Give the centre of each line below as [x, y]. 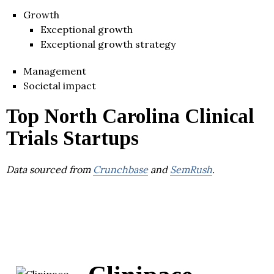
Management [55, 71]
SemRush [191, 169]
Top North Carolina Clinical [130, 116]
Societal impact [60, 85]
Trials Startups [72, 138]
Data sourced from [50, 169]
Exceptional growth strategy [108, 44]
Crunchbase [120, 169]
